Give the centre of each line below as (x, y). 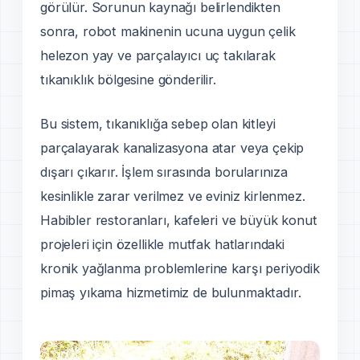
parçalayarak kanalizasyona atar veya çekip (172, 147)
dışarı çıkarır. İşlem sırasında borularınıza (164, 172)
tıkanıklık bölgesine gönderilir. (128, 79)
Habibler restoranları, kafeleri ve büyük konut (179, 220)
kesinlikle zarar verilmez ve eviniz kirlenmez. (173, 196)
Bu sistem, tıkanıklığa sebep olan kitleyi (158, 123)
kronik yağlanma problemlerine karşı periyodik (180, 268)
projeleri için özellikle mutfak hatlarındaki (162, 244)
